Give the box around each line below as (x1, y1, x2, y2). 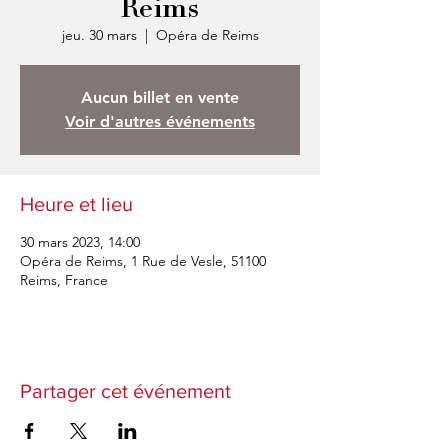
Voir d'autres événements (65, 112, 255, 131)
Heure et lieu (20, 193, 133, 215)
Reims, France (20, 271, 108, 289)
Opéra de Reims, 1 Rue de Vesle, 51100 (20, 252, 266, 270)
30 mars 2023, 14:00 (20, 233, 140, 251)
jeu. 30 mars (61, 26, 137, 44)
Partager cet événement (20, 380, 231, 402)
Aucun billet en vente (81, 88, 239, 107)
